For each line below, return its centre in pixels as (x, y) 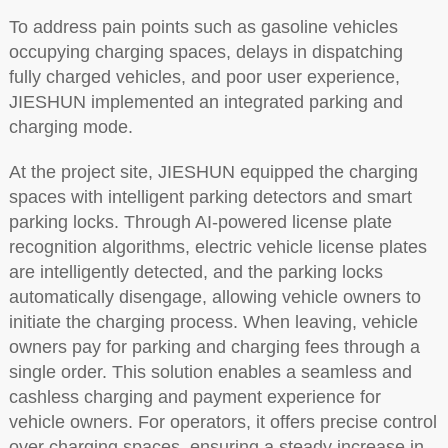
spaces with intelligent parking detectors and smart (210, 197)
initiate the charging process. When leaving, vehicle (213, 322)
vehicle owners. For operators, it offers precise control (222, 422)
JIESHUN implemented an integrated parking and (205, 102)
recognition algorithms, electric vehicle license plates (217, 247)
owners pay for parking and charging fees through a (214, 347)
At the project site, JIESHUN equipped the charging (213, 172)
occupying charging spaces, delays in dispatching (205, 52)
